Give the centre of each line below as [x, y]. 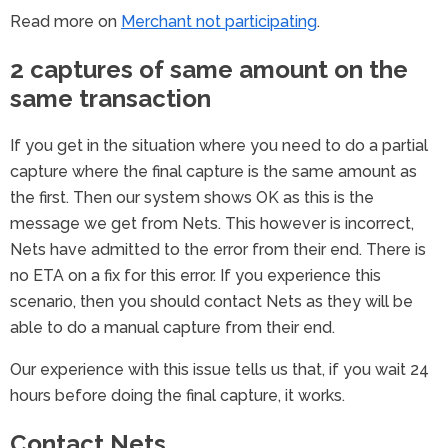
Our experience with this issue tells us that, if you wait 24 [219, 370]
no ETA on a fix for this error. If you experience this [195, 276]
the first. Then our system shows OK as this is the [192, 198]
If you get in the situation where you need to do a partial [219, 146]
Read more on [65, 22]
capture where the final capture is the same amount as [213, 172]
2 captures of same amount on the [209, 70]
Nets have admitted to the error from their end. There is [218, 250]
